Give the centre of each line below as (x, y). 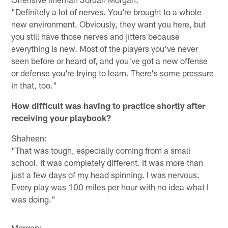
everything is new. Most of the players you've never (105, 49)
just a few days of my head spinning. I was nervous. (106, 175)
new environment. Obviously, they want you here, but (109, 24)
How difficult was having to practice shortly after (108, 106)
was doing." (34, 199)
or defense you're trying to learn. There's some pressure (113, 73)
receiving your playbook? (61, 118)
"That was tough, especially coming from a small (101, 150)
